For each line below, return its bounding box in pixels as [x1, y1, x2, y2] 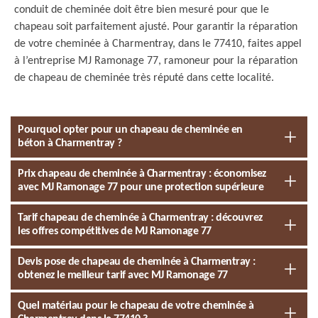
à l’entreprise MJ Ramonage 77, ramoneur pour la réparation [14, 55, 297, 67]
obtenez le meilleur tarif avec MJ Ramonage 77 [18, 270, 228, 281]
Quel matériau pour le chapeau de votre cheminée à [18, 300, 254, 312]
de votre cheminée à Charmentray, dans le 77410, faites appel [14, 38, 302, 50]
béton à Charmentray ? [18, 138, 122, 149]
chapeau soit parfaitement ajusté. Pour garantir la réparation [14, 21, 297, 33]
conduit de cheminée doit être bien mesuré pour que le [14, 4, 269, 16]
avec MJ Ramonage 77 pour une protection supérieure [18, 182, 263, 193]
